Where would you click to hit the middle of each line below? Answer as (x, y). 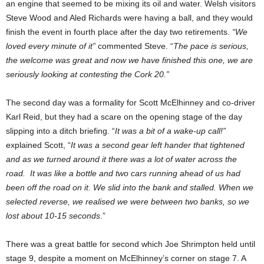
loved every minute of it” (51, 46)
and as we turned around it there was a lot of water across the (121, 159)
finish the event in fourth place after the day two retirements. (119, 32)
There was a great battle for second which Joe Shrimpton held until (131, 244)
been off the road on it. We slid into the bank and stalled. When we (130, 188)
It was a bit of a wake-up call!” (170, 131)
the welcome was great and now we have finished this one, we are (129, 60)
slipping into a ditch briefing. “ (60, 131)
